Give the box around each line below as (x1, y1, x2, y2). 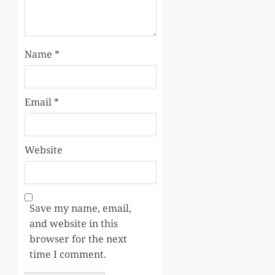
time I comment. (29, 247, 106, 261)
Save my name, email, (29, 201, 131, 215)
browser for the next (29, 231, 127, 246)
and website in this (29, 216, 118, 230)
